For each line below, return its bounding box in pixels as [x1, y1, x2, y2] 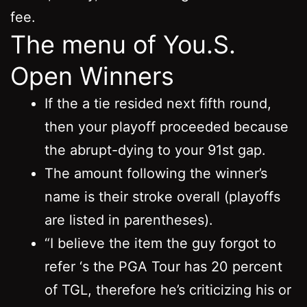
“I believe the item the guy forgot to [45, 234, 276, 251]
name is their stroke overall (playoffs [45, 188, 280, 205]
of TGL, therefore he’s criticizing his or [45, 281, 291, 298]
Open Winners [10, 60, 174, 91]
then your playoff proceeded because [45, 118, 288, 135]
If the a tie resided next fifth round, [45, 95, 271, 112]
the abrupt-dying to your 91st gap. [45, 141, 266, 158]
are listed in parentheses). [45, 211, 213, 228]
